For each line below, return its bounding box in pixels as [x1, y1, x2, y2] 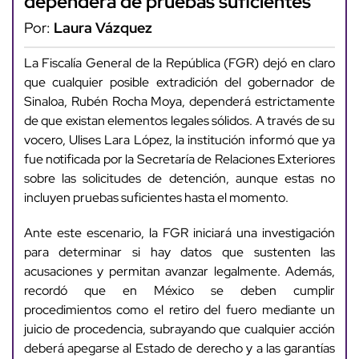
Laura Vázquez [53, 18, 152, 37]
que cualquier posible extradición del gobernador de [23, 74, 336, 91]
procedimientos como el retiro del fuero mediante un [23, 301, 336, 319]
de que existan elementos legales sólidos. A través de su [23, 112, 336, 130]
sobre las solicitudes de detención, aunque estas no [23, 170, 336, 188]
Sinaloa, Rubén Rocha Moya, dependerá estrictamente [23, 93, 336, 111]
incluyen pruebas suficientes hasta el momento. [23, 189, 288, 207]
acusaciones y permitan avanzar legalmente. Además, [23, 263, 336, 280]
